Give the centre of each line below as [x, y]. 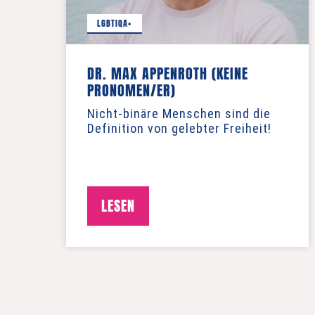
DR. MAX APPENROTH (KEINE [168, 73]
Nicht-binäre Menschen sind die [179, 114]
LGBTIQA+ [115, 23]
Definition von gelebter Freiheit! [180, 128]
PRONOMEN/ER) [132, 90]
